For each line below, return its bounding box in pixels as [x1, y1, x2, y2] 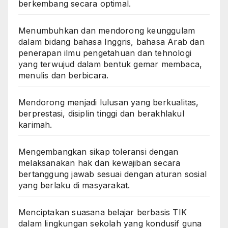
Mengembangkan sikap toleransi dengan [18, 146, 179, 157]
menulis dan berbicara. [18, 70, 109, 80]
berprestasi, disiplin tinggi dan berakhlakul [18, 108, 184, 119]
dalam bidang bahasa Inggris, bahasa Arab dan [18, 36, 205, 47]
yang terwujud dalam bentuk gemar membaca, [18, 59, 203, 69]
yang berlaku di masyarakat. [18, 180, 130, 190]
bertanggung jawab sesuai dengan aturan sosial [18, 168, 207, 179]
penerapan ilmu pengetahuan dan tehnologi [18, 47, 192, 58]
